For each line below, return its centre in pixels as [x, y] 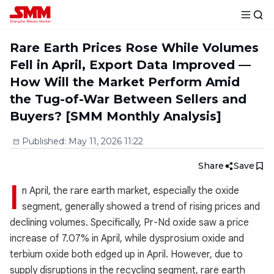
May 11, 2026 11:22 [106, 141]
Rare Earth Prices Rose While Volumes [134, 48]
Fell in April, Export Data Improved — [130, 65]
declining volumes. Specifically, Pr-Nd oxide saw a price [129, 223]
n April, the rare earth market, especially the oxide [131, 191]
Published [43, 141]
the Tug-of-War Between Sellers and [128, 99]
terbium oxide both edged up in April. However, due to [126, 254]
